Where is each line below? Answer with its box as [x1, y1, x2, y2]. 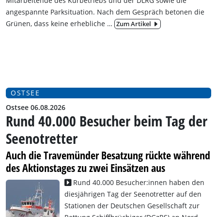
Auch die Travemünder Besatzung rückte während [6, 148, 210, 163]
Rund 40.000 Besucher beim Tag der [6, 110, 207, 131]
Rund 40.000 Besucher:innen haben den [71, 178, 204, 187]
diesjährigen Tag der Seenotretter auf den [64, 189, 201, 199]
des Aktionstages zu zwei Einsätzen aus [6, 160, 165, 176]
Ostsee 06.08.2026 [6, 102, 65, 112]
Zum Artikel [116, 19, 153, 29]
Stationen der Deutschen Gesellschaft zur [64, 201, 200, 211]
